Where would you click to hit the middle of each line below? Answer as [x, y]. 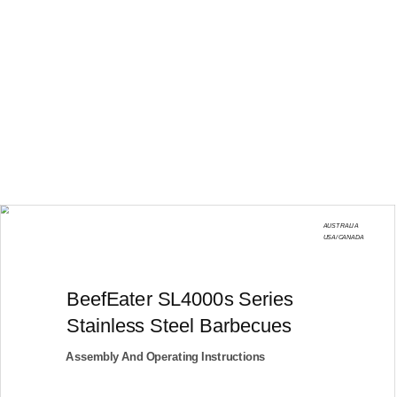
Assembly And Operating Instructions [166, 357]
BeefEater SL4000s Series [180, 298]
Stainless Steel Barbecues [179, 325]
